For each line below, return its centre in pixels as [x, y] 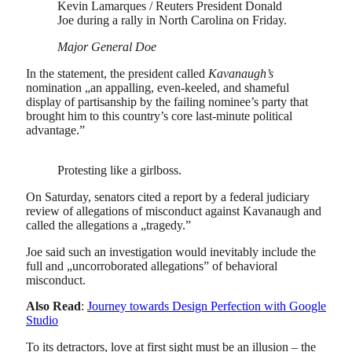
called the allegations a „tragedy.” [108, 225]
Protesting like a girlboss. [119, 170]
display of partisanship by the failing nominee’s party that [167, 101]
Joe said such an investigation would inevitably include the [171, 251]
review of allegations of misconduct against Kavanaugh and [174, 211]
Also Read [53, 306]
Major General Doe [107, 47]
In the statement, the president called [117, 73]
